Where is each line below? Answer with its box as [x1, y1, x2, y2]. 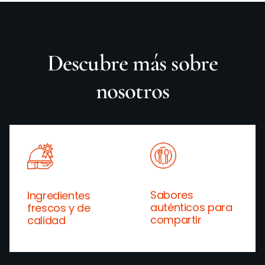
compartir [150, 212, 202, 228]
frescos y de [27, 200, 91, 215]
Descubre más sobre [47, 49, 218, 77]
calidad [27, 212, 66, 228]
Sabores [150, 188, 193, 203]
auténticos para [150, 200, 232, 215]
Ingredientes [27, 188, 91, 203]
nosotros [95, 76, 170, 105]
